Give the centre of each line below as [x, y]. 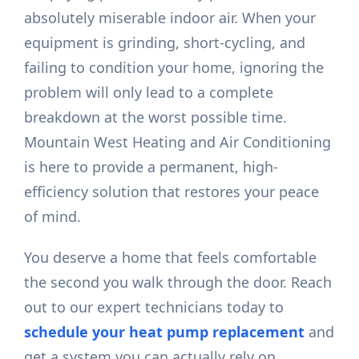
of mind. [53, 217]
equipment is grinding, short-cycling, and [165, 43]
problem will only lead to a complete [149, 93]
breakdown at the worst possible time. [156, 117]
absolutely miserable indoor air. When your [170, 18]
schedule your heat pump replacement [165, 332]
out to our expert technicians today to [154, 307]
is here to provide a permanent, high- [151, 167]
